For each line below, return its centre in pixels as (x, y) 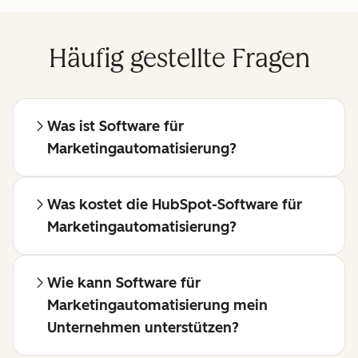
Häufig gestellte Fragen (179, 59)
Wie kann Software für (124, 283)
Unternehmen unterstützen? (143, 328)
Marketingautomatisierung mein (157, 306)
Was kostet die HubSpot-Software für (175, 205)
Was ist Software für (115, 127)
